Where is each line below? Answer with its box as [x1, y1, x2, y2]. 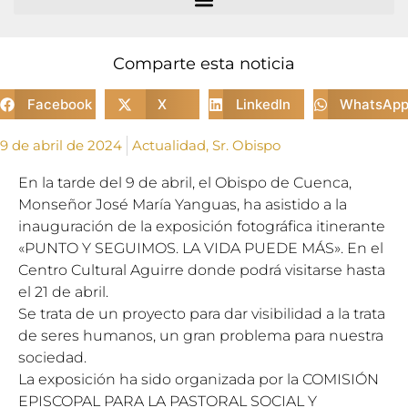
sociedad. [18, 349, 87, 366]
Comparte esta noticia [113, 54, 295, 74]
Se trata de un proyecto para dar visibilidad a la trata [18, 305, 385, 322]
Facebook [26, 95, 92, 113]
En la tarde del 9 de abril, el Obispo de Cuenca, [18, 174, 352, 191]
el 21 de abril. [18, 283, 108, 301]
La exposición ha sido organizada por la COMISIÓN [18, 371, 379, 388]
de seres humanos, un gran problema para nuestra [18, 327, 383, 344]
